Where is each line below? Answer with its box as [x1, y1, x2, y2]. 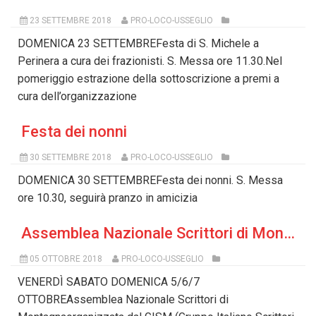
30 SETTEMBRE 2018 [29, 152, 111, 163]
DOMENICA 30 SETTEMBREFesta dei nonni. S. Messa [18, 174, 283, 188]
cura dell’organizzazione [18, 90, 137, 104]
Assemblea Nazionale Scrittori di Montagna [284, 224, 295, 243]
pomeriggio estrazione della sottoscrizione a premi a [18, 72, 279, 86]
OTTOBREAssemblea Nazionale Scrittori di [18, 293, 229, 307]
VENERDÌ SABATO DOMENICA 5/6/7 [18, 275, 200, 289]
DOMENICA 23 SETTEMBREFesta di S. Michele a [18, 37, 259, 51]
